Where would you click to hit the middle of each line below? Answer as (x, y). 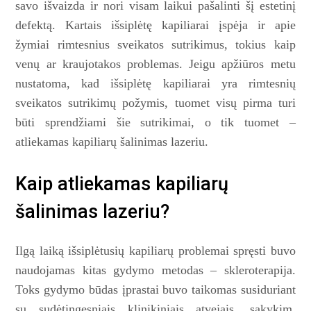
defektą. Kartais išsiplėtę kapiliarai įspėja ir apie (155, 25)
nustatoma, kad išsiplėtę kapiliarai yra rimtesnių (155, 83)
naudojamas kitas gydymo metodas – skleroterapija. (155, 270)
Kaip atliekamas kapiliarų (122, 184)
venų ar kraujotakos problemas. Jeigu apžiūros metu (155, 64)
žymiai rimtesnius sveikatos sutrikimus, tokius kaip (155, 44)
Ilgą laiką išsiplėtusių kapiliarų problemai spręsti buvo (155, 251)
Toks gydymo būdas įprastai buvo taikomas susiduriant (155, 290)
